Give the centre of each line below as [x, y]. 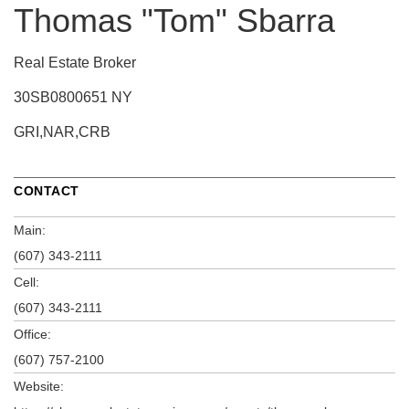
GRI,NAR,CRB [62, 131]
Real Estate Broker [75, 62]
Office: [32, 334]
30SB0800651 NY [73, 97]
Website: [39, 386]
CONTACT [47, 190]
